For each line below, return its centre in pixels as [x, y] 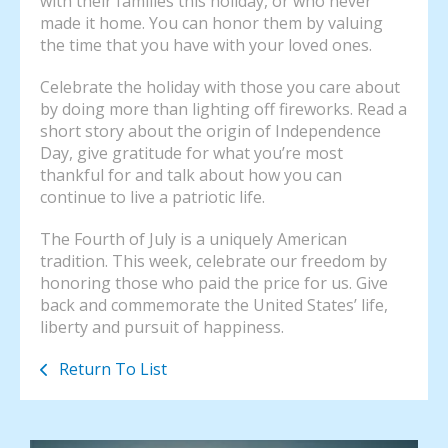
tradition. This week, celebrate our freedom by [213, 261]
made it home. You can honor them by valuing [211, 23]
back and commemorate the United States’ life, [214, 305]
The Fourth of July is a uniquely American [193, 239]
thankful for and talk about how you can [191, 175]
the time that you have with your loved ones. [206, 45]
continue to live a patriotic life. [152, 197]
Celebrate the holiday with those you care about [220, 87]
